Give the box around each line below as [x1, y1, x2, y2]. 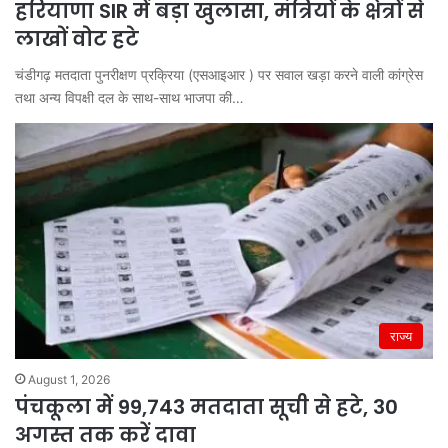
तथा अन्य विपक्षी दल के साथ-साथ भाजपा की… [15, 89, 244, 107]
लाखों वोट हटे [15, 25, 139, 54]
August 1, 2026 [28, 371, 110, 387]
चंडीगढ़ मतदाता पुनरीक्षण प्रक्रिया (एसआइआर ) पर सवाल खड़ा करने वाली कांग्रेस [15, 66, 423, 84]
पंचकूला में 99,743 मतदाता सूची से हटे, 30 [15, 392, 398, 421]
